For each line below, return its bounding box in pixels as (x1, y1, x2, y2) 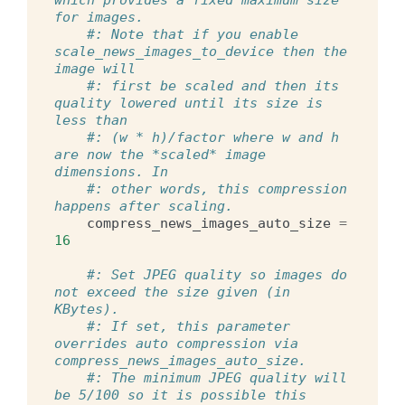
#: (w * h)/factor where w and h (87, 128, 339, 146)
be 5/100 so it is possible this (54, 386, 306, 403)
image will (54, 60, 136, 77)
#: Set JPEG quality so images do (87, 266, 347, 283)
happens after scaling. (54, 197, 233, 214)
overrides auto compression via (54, 334, 298, 352)
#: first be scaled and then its (87, 77, 339, 94)
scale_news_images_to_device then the (54, 42, 347, 60)
